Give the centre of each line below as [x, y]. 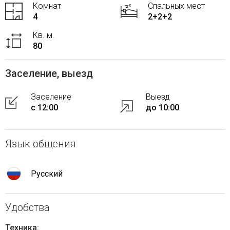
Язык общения [41, 144]
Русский [47, 174]
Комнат [47, 6]
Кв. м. [44, 35]
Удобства [27, 208]
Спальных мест [176, 6]
